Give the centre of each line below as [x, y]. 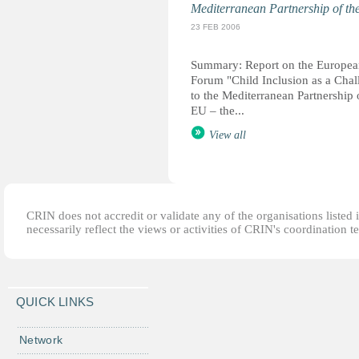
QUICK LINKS [55, 302]
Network [41, 340]
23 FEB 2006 [216, 27]
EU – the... [218, 111]
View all [228, 135]
